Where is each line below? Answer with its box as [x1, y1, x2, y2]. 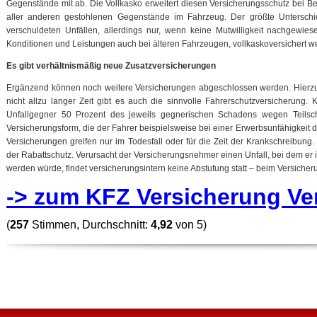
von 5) [173, 219, 207, 231]
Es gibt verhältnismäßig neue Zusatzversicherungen [6, 61, 216, 71]
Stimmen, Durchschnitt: [29, 219, 151, 231]
